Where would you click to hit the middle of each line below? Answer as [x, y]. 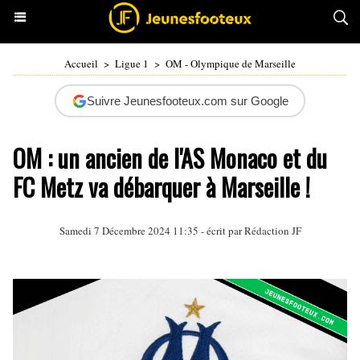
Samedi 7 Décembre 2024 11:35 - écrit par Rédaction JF [180, 231]
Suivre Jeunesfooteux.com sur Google [187, 101]
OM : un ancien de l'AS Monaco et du [170, 158]
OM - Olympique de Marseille [231, 63]
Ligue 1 [132, 63]
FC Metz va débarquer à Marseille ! [162, 187]
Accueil [81, 63]
